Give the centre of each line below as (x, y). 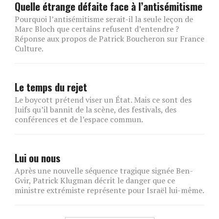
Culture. (29, 49)
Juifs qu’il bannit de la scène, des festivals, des (96, 110)
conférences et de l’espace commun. (79, 120)
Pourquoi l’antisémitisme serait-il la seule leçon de (104, 19)
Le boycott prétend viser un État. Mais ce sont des (103, 100)
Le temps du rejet (51, 87)
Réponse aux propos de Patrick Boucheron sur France (109, 39)
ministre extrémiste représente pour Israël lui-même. (109, 190)
